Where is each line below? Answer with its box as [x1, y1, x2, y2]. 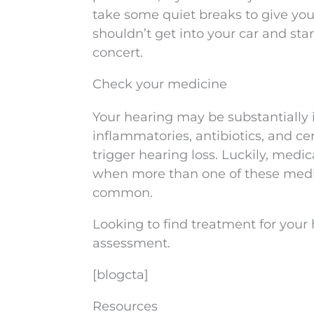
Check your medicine [93, 76, 227, 92]
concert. [93, 45, 143, 60]
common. [93, 185, 153, 200]
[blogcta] [93, 267, 149, 282]
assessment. [93, 235, 170, 251]
